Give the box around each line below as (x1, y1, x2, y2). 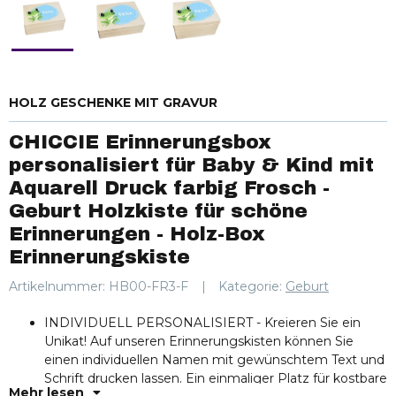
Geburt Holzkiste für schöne (9, 201, 308, 222)
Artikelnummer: (9, 278, 109, 294)
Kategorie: (218, 278, 286, 294)
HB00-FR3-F (109, 278, 188, 294)
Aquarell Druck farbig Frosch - (9, 178, 330, 199)
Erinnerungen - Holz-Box (9, 224, 265, 245)
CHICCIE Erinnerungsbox (9, 132, 271, 153)
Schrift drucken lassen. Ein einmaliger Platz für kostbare (44, 370, 387, 386)
